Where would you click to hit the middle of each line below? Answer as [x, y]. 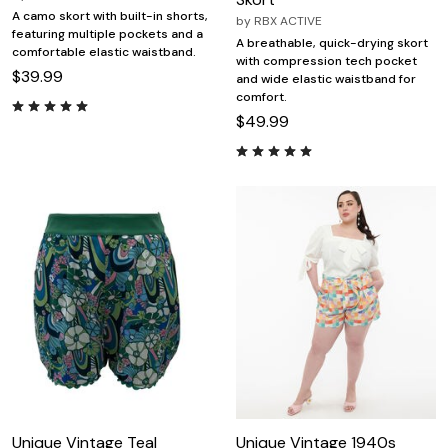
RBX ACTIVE [288, 21]
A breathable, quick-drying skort [332, 43]
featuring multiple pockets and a [107, 34]
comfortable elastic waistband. [104, 52]
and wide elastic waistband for [326, 79]
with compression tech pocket [326, 61]
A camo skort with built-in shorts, [110, 16]
